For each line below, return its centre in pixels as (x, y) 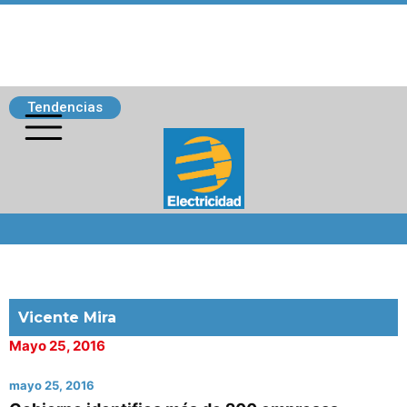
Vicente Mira (67, 318)
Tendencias (65, 107)
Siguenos (47, 222)
